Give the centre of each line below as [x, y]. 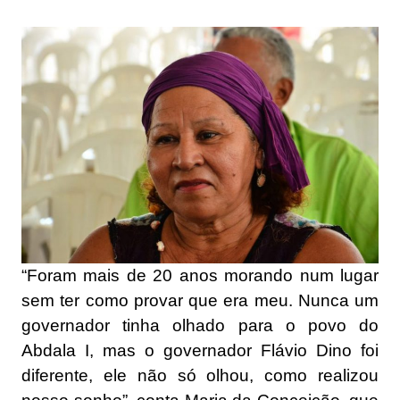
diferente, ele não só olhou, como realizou [200, 375]
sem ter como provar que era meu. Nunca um [200, 300]
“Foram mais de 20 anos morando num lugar [200, 275]
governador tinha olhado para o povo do [200, 325]
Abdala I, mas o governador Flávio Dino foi [200, 350]
